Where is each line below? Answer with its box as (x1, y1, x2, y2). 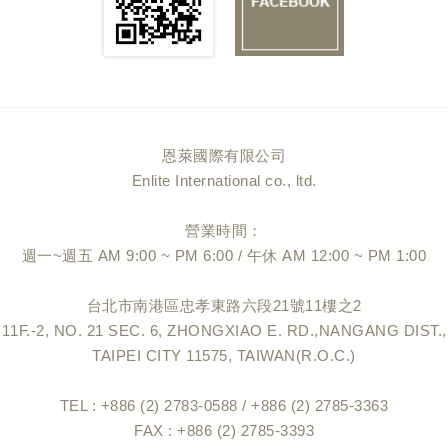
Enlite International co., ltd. (131, 172, 317, 190)
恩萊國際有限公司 (162, 147, 286, 165)
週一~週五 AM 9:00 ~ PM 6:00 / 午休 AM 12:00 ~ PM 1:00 (21, 247, 427, 265)
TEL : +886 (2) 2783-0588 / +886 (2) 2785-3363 (59, 397, 389, 415)
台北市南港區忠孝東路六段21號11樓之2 (86, 297, 362, 315)
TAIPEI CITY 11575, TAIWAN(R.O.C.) (92, 347, 356, 365)
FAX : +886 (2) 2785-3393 (134, 422, 314, 440)
